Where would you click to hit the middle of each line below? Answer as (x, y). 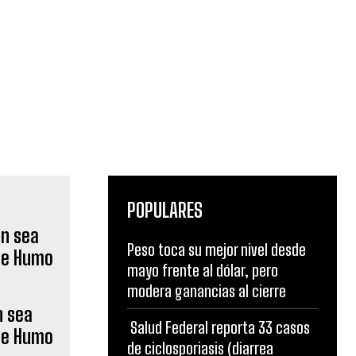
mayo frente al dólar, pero (203, 270)
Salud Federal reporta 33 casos (219, 327)
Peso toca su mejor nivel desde (217, 250)
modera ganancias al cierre (207, 291)
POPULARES (165, 210)
